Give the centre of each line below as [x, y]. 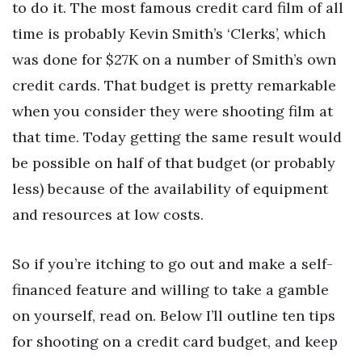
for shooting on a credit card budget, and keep [175, 342]
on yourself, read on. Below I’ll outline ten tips [174, 316]
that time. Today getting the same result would [177, 137]
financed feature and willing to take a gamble [170, 290]
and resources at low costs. [108, 214]
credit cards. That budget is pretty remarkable [174, 85]
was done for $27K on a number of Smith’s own [174, 59]
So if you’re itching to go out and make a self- [173, 264]
